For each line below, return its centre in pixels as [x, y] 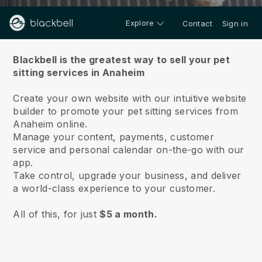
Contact [197, 23]
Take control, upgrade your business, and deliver [127, 175]
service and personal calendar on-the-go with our [129, 150]
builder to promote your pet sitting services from [126, 111]
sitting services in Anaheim [79, 73]
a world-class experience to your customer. [114, 188]
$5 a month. [128, 214]
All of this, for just [56, 214]
